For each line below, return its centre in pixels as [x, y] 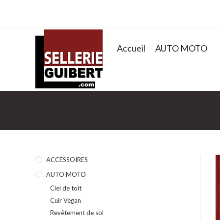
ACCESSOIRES [67, 160]
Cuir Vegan [66, 200]
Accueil [131, 48]
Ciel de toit [66, 188]
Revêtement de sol [77, 213]
